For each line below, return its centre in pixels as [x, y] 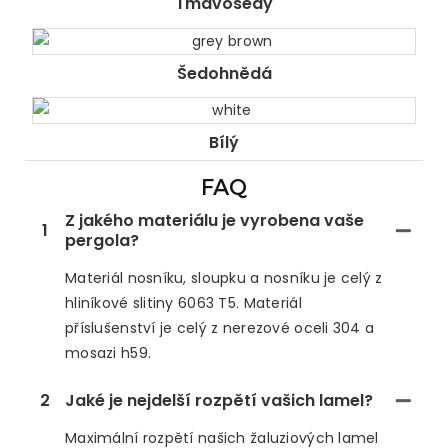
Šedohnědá [224, 73]
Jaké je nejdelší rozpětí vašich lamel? [219, 401]
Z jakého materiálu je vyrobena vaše [214, 221]
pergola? [102, 241]
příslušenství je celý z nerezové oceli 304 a [220, 328]
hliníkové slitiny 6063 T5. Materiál [183, 303]
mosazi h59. [108, 353]
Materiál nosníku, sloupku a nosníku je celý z [224, 278]
